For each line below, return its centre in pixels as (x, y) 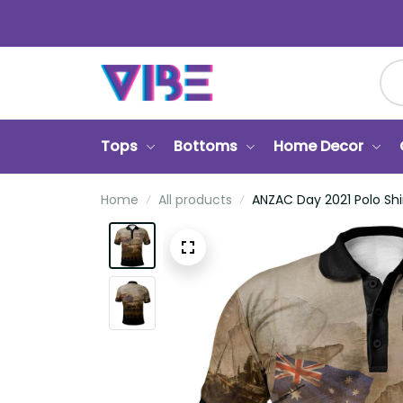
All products (195, 200)
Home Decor (318, 146)
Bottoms (206, 146)
